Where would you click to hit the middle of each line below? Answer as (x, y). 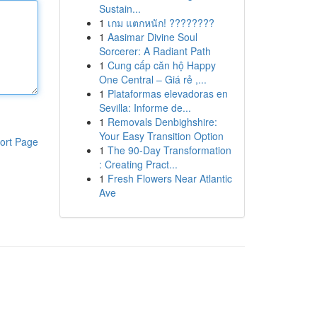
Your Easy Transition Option (161, 136)
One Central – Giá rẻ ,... (152, 79)
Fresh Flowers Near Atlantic (169, 178)
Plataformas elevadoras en (167, 93)
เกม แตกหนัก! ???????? (161, 23)
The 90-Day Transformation (169, 150)
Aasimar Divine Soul (152, 37)
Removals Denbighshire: (162, 122)
